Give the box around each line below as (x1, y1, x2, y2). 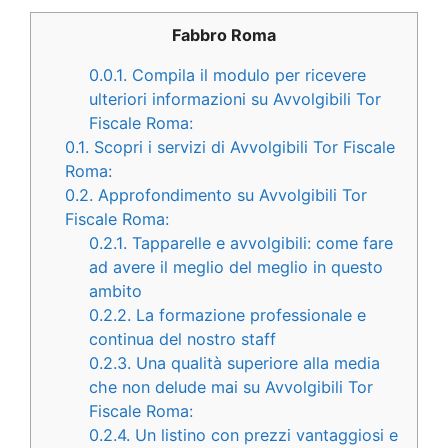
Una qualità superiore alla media (131, 353, 381, 374)
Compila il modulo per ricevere (127, 65, 367, 86)
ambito (89, 281, 143, 302)
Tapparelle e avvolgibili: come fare (127, 233, 394, 254)
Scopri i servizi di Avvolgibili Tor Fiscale (89, 137, 396, 158)
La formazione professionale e (131, 305, 367, 326)
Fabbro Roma (172, 25, 276, 45)
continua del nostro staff (89, 329, 277, 350)
